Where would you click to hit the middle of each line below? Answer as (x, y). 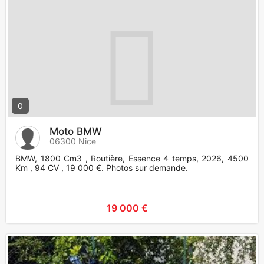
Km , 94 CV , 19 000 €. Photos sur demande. (102, 168)
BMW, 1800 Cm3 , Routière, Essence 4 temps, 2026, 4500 (132, 159)
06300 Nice (73, 141)
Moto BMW (76, 132)
